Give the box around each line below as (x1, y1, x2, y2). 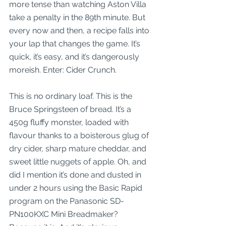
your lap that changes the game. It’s (9, 39, 142, 48)
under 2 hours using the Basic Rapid (9, 183, 144, 193)
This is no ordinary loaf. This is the (9, 91, 134, 101)
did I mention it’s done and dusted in (9, 170, 143, 180)
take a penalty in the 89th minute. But (9, 13, 147, 22)
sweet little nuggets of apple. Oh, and (9, 157, 148, 166)
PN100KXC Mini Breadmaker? (9, 209, 120, 219)
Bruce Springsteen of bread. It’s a (9, 104, 133, 114)
